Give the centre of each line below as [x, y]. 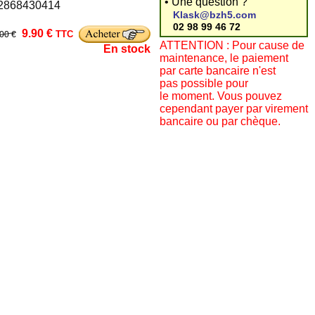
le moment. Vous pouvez [221, 96]
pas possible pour [204, 83]
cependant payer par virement [234, 109]
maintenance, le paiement [224, 58]
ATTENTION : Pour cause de [232, 45]
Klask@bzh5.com [214, 15]
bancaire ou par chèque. [220, 121]
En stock [127, 49]
